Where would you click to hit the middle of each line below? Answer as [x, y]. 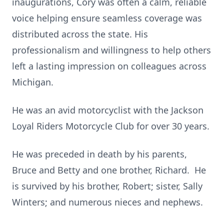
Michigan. [33, 82]
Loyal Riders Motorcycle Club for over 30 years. [111, 126]
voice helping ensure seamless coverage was [107, 18]
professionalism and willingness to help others [111, 50]
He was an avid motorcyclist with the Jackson [108, 110]
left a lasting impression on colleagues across [109, 66]
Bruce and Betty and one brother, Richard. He [109, 170]
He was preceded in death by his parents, [99, 154]
